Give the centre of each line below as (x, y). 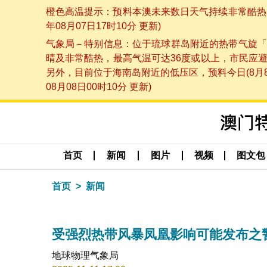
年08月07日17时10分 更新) (103, 26)
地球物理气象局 (85, 255)
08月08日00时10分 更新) (98, 87)
